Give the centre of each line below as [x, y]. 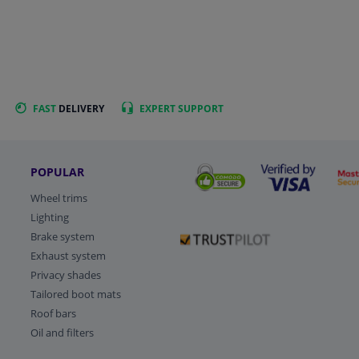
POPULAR [57, 172]
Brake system [62, 237]
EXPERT [157, 108]
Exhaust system [68, 256]
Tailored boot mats [75, 294]
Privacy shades [65, 275]
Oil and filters [62, 333]
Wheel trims [58, 198]
